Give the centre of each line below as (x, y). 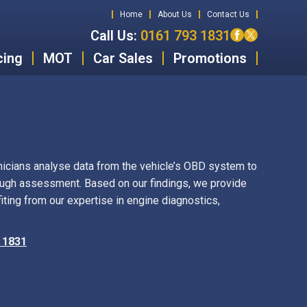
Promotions (210, 58)
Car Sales (123, 58)
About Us (175, 14)
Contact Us (228, 14)
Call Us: (114, 36)
